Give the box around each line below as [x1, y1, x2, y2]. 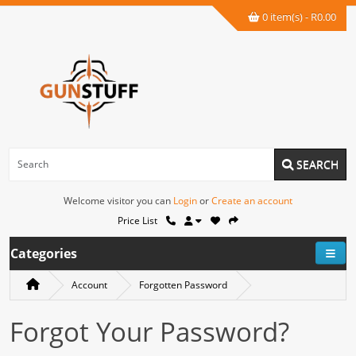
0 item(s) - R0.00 [260, 10, 336, 24]
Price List [118, 213, 157, 227]
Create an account [211, 193, 292, 207]
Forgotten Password [139, 277, 227, 292]
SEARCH [293, 156, 339, 172]
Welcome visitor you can [64, 193, 173, 207]
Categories [10, 244, 77, 262]
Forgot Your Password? [10, 313, 289, 350]
